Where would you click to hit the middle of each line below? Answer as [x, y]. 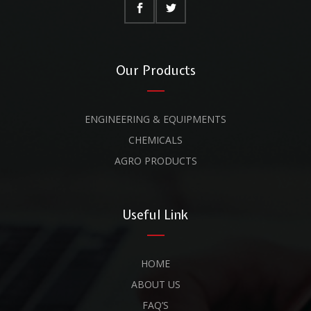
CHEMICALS [155, 140]
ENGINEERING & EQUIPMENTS [155, 119]
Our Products [155, 70]
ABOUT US [155, 284]
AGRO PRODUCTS [155, 161]
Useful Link [155, 215]
